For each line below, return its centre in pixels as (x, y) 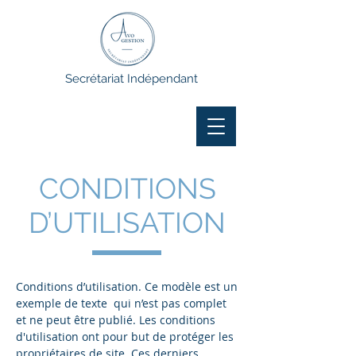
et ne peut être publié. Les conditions (116, 320)
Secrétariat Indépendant (132, 79)
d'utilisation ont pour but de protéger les (125, 337)
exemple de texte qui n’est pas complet (121, 303)
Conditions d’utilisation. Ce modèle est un (127, 286)
